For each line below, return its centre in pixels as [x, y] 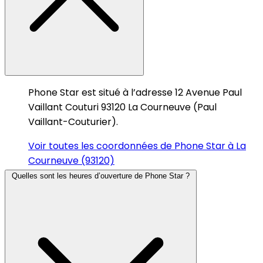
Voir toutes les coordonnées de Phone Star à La [137, 146]
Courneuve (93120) [71, 160]
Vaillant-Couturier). [73, 122]
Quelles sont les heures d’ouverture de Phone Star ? [101, 176]
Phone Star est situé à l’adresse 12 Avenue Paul [135, 92]
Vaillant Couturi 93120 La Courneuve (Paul [122, 107]
